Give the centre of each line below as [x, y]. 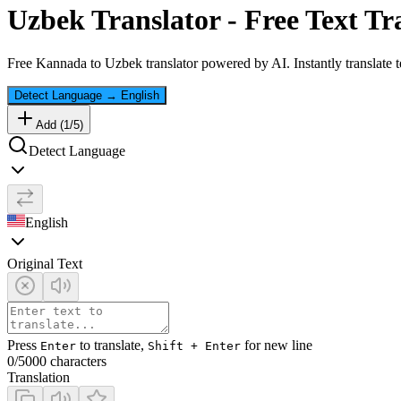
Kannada [61, 64]
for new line [277, 346]
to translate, [112, 346]
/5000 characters [60, 362]
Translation [38, 378]
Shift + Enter [194, 346]
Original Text [45, 264]
